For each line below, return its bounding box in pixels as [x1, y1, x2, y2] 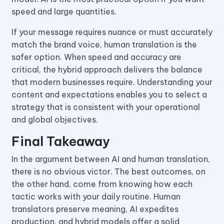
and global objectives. [11, 114, 98, 124]
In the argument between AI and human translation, [11, 153, 210, 164]
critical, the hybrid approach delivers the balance [11, 64, 202, 74]
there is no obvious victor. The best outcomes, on [11, 166, 205, 176]
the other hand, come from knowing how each [11, 178, 192, 189]
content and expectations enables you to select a [11, 89, 207, 99]
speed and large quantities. [11, 6, 118, 16]
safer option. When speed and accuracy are [11, 51, 181, 62]
